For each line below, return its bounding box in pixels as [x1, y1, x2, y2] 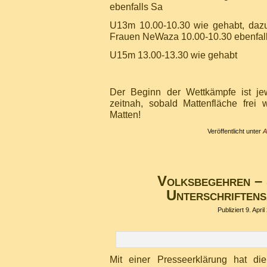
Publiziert [217, 206, 244, 213]
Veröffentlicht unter [207, 128, 261, 135]
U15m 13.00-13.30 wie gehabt [110, 49, 237, 60]
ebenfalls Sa [110, 1, 163, 12]
